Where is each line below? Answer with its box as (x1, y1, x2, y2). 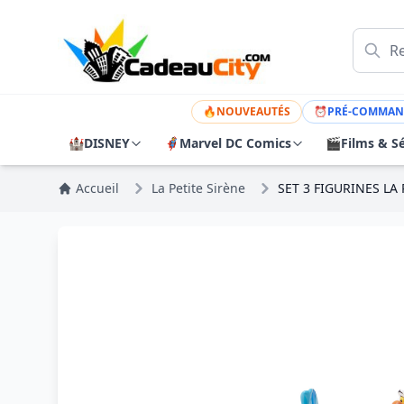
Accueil (76, 179, 119, 197)
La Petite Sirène (151, 179, 245, 197)
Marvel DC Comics (179, 134, 291, 151)
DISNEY (84, 134, 130, 151)
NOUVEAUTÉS (216, 104, 291, 119)
